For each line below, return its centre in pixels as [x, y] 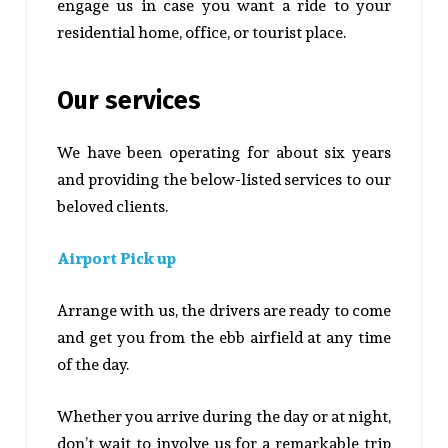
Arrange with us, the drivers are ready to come [224, 311]
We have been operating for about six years [224, 153]
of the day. [93, 365]
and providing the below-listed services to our [224, 180]
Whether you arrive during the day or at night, [224, 417]
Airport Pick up [116, 259]
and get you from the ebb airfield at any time [224, 338]
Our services [129, 101]
